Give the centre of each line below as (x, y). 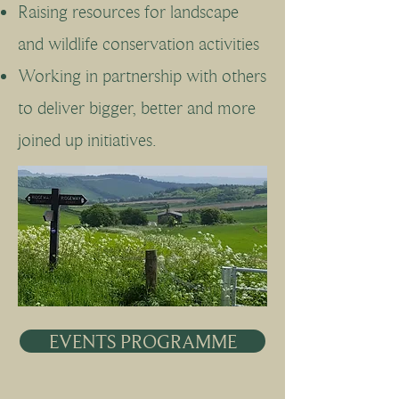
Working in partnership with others (142, 76)
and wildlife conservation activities (138, 44)
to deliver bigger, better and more (137, 108)
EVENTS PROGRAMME (142, 341)
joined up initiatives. (87, 140)
